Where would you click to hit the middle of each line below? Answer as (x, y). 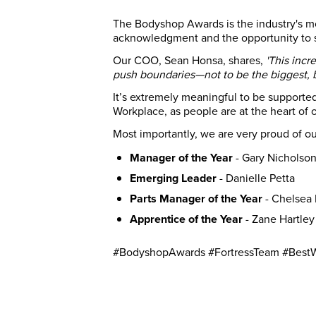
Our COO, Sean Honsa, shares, (189, 60)
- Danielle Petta (256, 178)
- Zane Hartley (279, 219)
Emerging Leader (173, 178)
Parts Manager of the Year (196, 199)
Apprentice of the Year (186, 219)
